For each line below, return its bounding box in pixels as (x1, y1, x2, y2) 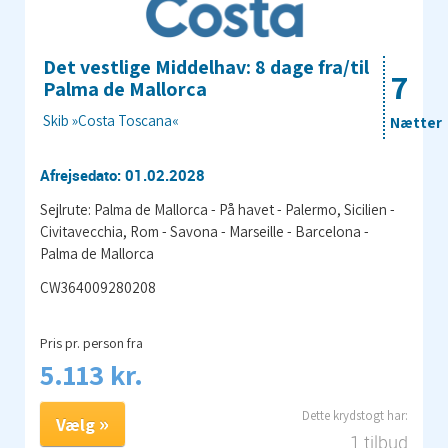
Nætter (390, 112, 442, 132)
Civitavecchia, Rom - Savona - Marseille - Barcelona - (40, 221, 369, 241)
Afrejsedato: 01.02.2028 (40, 164, 205, 185)
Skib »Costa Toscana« (43, 110, 179, 130)
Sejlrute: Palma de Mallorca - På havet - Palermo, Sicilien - (40, 199, 395, 219)
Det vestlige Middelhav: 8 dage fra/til (43, 53, 369, 80)
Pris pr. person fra (40, 333, 143, 352)
